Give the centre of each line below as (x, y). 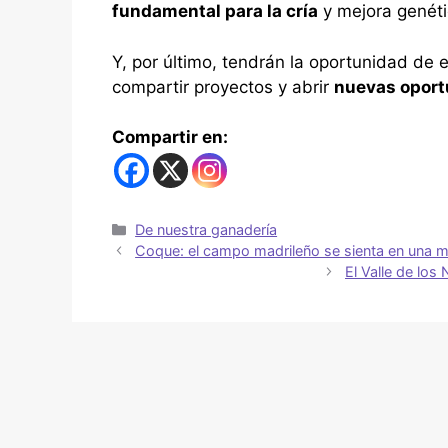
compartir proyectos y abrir (223, 86)
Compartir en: (170, 137)
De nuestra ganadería (206, 229)
